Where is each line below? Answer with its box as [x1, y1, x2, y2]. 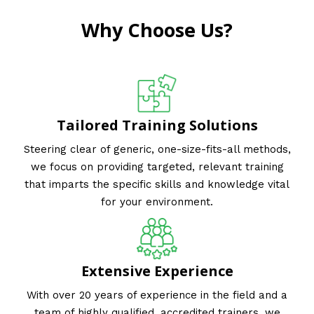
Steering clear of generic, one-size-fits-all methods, [23, 143, 291, 156]
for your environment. [101, 196, 213, 209]
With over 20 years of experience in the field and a [27, 288, 287, 301]
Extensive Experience [81, 261, 233, 280]
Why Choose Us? [81, 17, 233, 43]
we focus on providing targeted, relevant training [30, 161, 284, 174]
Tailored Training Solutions [56, 116, 258, 135]
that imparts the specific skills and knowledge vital [25, 178, 289, 191]
